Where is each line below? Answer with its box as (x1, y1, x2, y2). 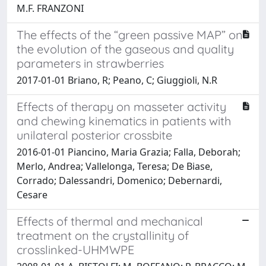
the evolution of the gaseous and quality (17, 41, 234, 56)
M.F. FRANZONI (17, 1, 84, 15)
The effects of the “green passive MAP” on (17, 27, 243, 42)
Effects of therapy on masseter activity (17, 99, 226, 114)
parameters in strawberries (17, 55, 164, 71)
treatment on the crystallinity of (17, 227, 189, 243)
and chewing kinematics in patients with (17, 113, 231, 128)
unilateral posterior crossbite (17, 127, 172, 142)
